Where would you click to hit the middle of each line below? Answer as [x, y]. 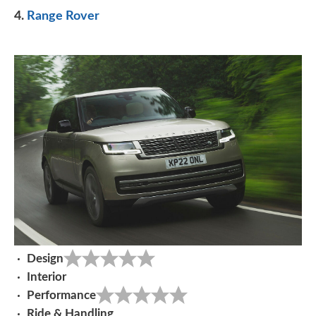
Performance [61, 296]
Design [45, 259]
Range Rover [63, 17]
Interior [47, 277]
